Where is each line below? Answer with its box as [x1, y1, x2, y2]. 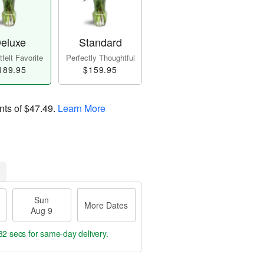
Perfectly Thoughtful [65, 52, 135, 64]
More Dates [84, 199, 128, 212]
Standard [78, 34, 122, 50]
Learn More [58, 101, 105, 115]
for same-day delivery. [26, 227, 108, 240]
